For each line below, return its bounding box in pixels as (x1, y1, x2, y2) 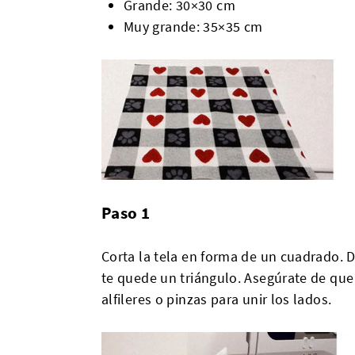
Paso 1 (101, 202, 151, 224)
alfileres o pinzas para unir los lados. (101, 290, 332, 309)
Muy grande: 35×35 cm (124, 17, 263, 36)
